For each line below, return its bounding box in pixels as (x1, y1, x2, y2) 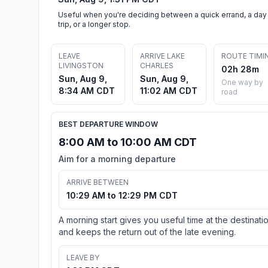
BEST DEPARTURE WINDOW (59, 119, 158, 129)
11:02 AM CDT (140, 85, 197, 96)
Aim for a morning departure (59, 153, 176, 164)
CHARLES (140, 60, 173, 70)
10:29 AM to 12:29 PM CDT (66, 190, 178, 200)
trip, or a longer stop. (58, 19, 130, 29)
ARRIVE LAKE (140, 51, 185, 60)
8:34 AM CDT (59, 85, 115, 96)
